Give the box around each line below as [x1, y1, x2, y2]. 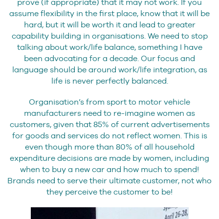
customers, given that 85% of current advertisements [9, 119, 210, 129]
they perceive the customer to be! [46, 187, 173, 197]
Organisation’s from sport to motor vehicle [29, 97, 190, 107]
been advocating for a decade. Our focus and [24, 53, 195, 63]
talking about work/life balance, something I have [17, 42, 202, 52]
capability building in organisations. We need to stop [11, 31, 208, 41]
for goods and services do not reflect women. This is [12, 131, 207, 140]
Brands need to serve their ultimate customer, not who [7, 175, 212, 185]
